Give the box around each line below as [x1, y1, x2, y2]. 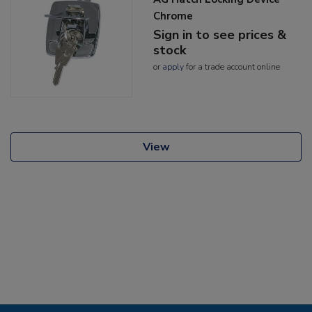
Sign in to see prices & [153, 26, 287, 43]
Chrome [153, 8, 194, 23]
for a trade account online [184, 61, 281, 72]
